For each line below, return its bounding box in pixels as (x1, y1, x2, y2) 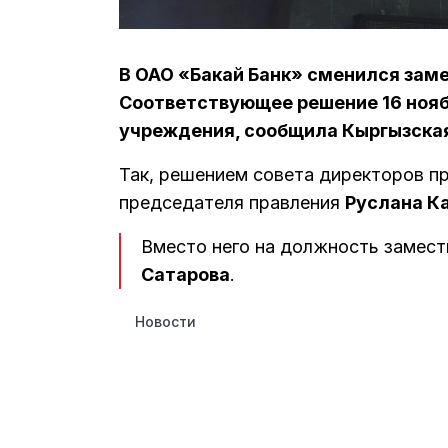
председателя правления (119, 192, 345, 214)
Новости (135, 312, 196, 330)
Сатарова (141, 264, 230, 286)
